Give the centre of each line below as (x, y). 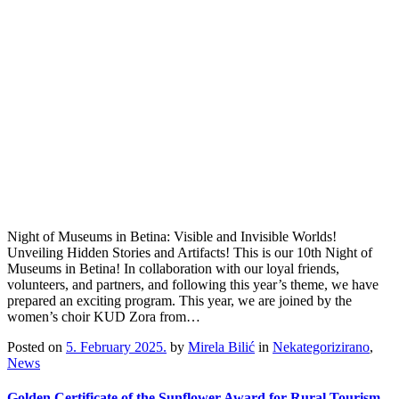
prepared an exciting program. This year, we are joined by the (179, 301)
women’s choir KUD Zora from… (104, 317)
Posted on (37, 347)
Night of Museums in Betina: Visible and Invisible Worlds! (172, 237)
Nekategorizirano (321, 347)
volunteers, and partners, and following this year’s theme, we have (193, 285)
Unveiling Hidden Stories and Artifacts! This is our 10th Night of (190, 253)
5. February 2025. (116, 347)
